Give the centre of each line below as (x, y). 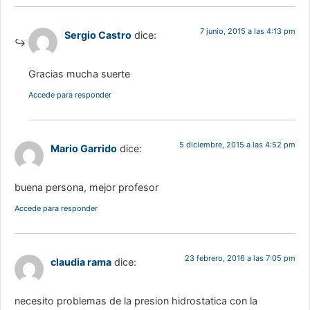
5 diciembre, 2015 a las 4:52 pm (237, 144)
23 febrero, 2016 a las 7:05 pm (240, 258)
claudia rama (81, 262)
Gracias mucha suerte (79, 74)
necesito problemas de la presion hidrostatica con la (136, 301)
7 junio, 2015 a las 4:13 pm (248, 31)
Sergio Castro (98, 35)
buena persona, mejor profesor (86, 188)
